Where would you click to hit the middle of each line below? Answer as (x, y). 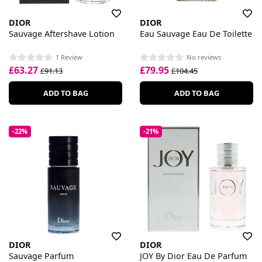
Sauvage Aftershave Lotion (62, 33)
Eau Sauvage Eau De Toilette (196, 33)
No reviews (204, 57)
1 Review (69, 57)
